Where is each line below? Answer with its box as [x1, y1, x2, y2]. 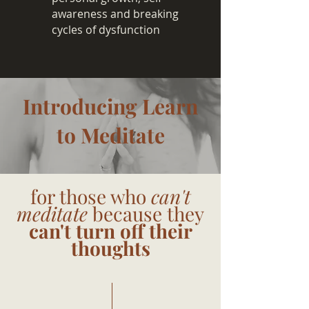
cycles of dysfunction [52, 22, 160, 37]
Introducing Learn [23, 92, 198, 120]
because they [88, 201, 204, 226]
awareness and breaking [52, 6, 179, 21]
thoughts [70, 235, 150, 261]
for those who [30, 183, 151, 209]
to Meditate [56, 121, 165, 149]
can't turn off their [28, 218, 192, 243]
